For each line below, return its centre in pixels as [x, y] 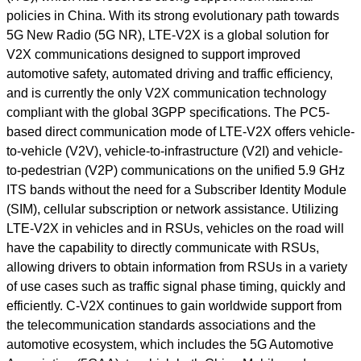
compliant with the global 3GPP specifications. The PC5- [168, 112]
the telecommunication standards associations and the [161, 325]
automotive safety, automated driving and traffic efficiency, [170, 74]
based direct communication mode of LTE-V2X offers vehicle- [180, 132]
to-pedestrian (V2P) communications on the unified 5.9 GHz [176, 170]
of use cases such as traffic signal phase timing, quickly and [176, 286]
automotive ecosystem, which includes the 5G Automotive [170, 344]
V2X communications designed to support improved [154, 54]
